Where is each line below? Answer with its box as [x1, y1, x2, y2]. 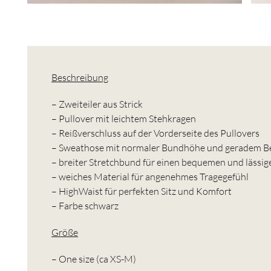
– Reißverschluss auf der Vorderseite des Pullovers [51, 126, 260, 139]
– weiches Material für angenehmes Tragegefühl [51, 170, 249, 183]
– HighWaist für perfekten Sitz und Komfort [51, 184, 232, 197]
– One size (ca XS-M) [51, 252, 136, 265]
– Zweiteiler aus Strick [51, 97, 143, 110]
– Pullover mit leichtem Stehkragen [51, 112, 196, 125]
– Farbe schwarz [51, 199, 119, 212]
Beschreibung [51, 71, 108, 83]
